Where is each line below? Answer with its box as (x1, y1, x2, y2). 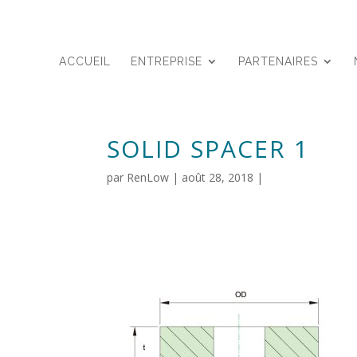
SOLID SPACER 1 (107, 132, 310, 165)
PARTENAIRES (238, 55, 319, 68)
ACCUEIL (59, 55, 112, 68)
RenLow (127, 170, 170, 185)
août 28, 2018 (182, 170, 254, 185)
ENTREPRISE (131, 55, 203, 68)
